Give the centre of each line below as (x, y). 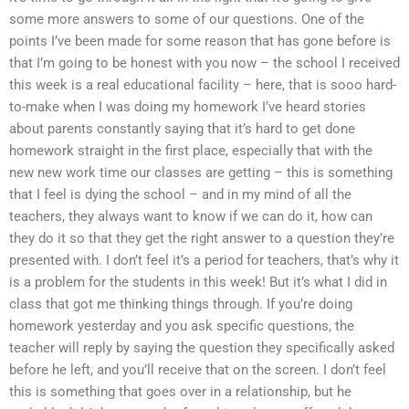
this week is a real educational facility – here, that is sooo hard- (203, 85)
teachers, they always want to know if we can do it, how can (191, 217)
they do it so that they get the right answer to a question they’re (202, 239)
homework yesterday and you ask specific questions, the (182, 326)
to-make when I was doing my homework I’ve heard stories (188, 107)
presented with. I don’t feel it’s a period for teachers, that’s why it (204, 261)
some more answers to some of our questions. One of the (187, 20)
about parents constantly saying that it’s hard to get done (182, 129)
